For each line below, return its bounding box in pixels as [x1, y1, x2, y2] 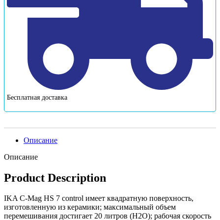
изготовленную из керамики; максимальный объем [4, 203, 176, 212]
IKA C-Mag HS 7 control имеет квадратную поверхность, [4, 194, 193, 203]
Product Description [4, 171, 106, 184]
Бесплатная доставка [7, 93, 67, 101]
